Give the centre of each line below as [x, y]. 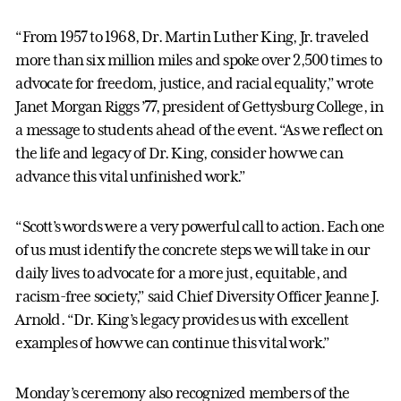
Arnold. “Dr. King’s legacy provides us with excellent [182, 320]
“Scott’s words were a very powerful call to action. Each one [200, 227]
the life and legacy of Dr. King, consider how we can [179, 154]
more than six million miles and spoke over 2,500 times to [198, 60]
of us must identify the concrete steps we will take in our [193, 250]
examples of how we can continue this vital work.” [173, 343]
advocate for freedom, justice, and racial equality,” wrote [195, 84]
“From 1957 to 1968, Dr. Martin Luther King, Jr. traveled [192, 37]
